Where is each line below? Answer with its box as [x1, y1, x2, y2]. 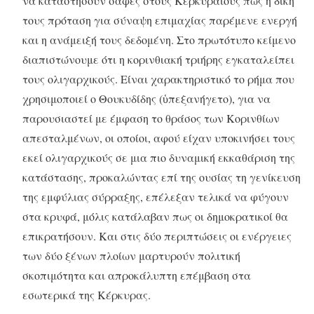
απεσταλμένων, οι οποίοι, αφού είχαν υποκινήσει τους [22, 130, 295, 146]
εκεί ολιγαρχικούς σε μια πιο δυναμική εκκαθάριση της [22, 150, 295, 165]
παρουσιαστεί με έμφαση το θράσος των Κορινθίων [22, 111, 280, 126]
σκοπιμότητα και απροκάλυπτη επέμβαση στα [22, 268, 251, 283]
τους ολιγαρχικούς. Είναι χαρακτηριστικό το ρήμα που [22, 71, 294, 87]
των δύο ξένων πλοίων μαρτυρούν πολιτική [22, 248, 240, 264]
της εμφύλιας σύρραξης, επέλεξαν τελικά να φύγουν [22, 189, 289, 205]
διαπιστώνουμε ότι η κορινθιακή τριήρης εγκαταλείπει [22, 52, 294, 67]
